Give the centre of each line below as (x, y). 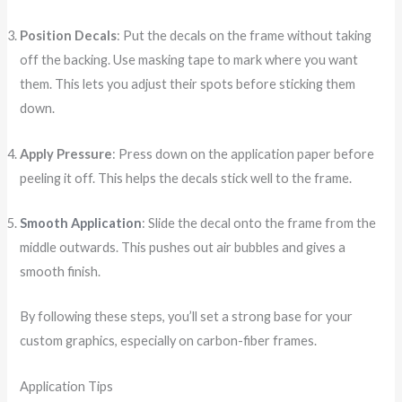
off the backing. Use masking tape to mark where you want (189, 60)
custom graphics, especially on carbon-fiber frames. (169, 341)
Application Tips (67, 386)
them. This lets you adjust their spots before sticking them (188, 84)
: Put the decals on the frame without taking (245, 36)
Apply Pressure (66, 153)
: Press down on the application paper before (244, 153)
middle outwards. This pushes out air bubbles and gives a (183, 247)
